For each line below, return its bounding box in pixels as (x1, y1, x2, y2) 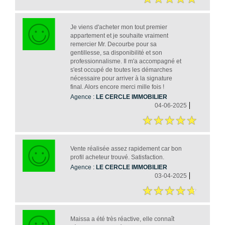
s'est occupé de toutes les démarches (70, 66, 172, 73)
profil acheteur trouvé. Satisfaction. (70, 153, 164, 161)
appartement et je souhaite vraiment (70, 32, 168, 39)
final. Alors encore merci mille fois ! (70, 83, 164, 90)
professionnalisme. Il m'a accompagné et (70, 57, 181, 65)
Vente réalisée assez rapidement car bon (70, 145, 182, 152)
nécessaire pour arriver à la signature (70, 74, 172, 82)
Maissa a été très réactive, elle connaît (70, 215, 174, 222)
